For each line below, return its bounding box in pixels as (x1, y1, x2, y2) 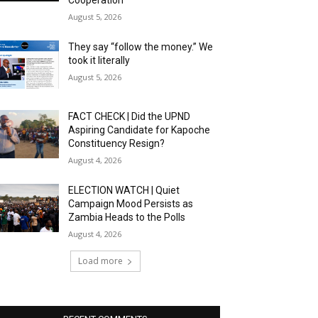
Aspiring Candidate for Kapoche (68, 124, 211, 136)
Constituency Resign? (68, 138, 165, 150)
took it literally (68, 55, 131, 66)
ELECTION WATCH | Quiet (68, 185, 180, 197)
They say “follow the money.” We (68, 41, 214, 53)
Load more (77, 255, 123, 268)
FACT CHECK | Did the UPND (68, 111, 191, 123)
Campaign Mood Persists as (68, 198, 194, 210)
